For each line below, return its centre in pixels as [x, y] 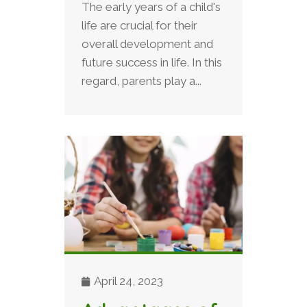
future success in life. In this [152, 63]
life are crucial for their [139, 26]
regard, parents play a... [142, 81]
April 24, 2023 [127, 281]
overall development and [147, 44]
